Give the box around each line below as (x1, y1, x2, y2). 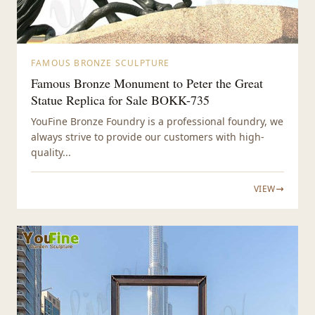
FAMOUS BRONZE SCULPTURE (31, 57, 170, 70)
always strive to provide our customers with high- (31, 130, 264, 144)
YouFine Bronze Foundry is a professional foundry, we (31, 115, 283, 129)
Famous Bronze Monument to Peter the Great (31, 75, 263, 92)
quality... (31, 146, 71, 160)
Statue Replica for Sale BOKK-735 (31, 91, 210, 109)
